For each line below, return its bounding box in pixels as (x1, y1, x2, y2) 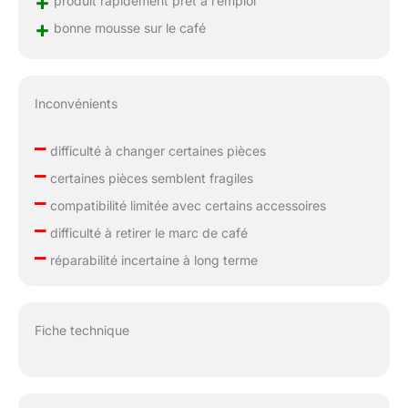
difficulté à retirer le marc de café (46, 224, 248, 240)
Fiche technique (34, 322, 129, 339)
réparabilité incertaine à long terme (46, 251, 258, 268)
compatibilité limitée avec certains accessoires (46, 197, 326, 213)
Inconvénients (34, 95, 117, 111)
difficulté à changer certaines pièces (46, 142, 266, 158)
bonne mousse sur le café (49, 19, 206, 36)
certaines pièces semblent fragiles (46, 169, 253, 186)
